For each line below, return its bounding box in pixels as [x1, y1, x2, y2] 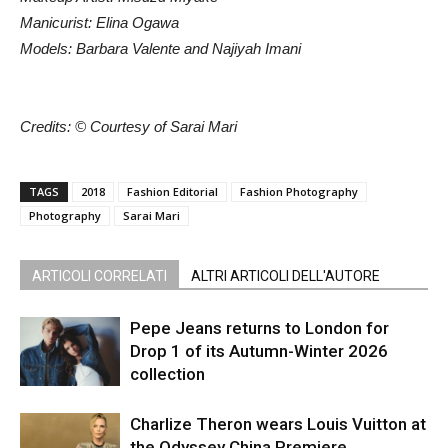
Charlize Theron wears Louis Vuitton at [130, 413, 426, 434]
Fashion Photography [240, 183, 358, 199]
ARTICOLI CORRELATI [32, 267, 167, 284]
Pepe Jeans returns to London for [130, 317, 389, 338]
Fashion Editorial [127, 183, 218, 199]
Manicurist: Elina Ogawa [20, 13, 179, 31]
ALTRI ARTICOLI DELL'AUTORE [191, 267, 380, 284]
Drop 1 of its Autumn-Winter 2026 [130, 340, 388, 361]
